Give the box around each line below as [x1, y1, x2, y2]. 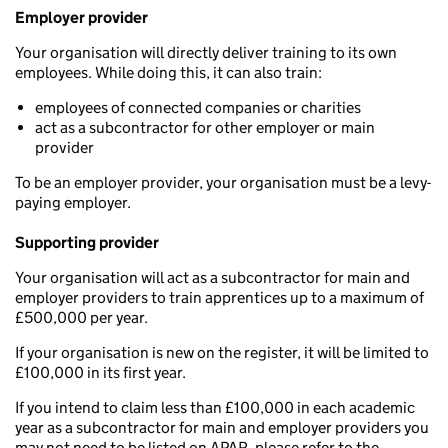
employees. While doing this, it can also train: [15, 63, 322, 82]
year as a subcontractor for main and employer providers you [15, 418, 429, 437]
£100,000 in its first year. [15, 363, 186, 382]
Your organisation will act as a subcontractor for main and [15, 268, 410, 287]
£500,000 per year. [15, 308, 148, 327]
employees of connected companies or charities [35, 98, 361, 117]
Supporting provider [15, 233, 159, 252]
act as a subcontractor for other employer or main [35, 118, 375, 137]
